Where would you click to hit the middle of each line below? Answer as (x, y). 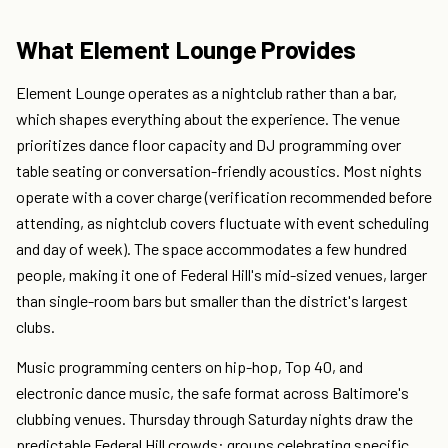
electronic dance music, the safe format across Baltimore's (212, 393)
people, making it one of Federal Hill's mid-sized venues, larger (221, 275)
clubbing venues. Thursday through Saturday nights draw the (214, 419)
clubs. (35, 327)
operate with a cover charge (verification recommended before (224, 197)
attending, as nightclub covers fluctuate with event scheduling (222, 223)
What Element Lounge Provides (186, 49)
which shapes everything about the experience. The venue (208, 119)
